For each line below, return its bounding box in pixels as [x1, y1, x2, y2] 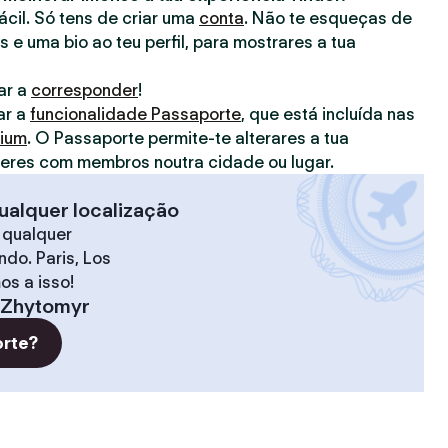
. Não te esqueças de [244, 8, 412, 28]
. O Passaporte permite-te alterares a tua [27, 128, 349, 148]
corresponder [31, 80, 138, 100]
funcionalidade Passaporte [30, 104, 241, 124]
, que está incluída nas [241, 104, 415, 124]
